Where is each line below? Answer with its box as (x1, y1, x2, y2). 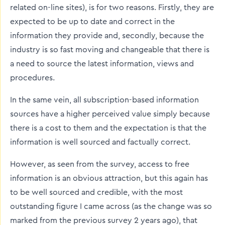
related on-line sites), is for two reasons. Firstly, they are (10, 4, 214, 12)
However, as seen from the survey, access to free (10, 160, 189, 168)
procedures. (10, 74, 55, 82)
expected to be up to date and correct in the (10, 18, 175, 26)
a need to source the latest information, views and (10, 60, 194, 68)
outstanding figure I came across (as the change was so (10, 202, 212, 210)
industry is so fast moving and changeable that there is (10, 46, 209, 54)
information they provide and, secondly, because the (10, 32, 204, 40)
